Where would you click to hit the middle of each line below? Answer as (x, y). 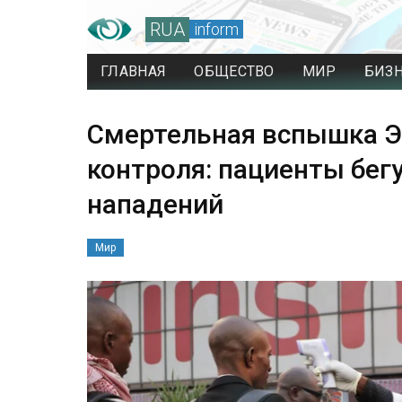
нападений (155, 204)
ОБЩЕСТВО (234, 71)
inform (216, 29)
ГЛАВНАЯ (134, 71)
